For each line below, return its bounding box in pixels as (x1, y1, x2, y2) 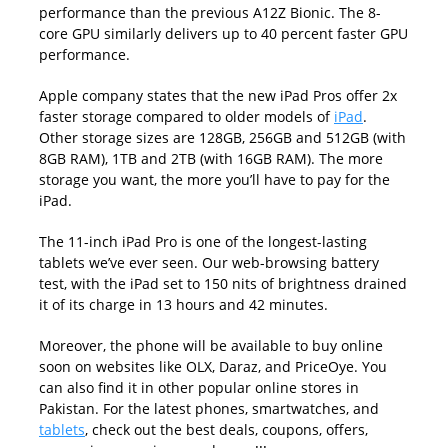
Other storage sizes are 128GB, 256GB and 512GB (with (39, 128, 406, 147)
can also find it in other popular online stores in (39, 378, 359, 397)
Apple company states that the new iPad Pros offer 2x (39, 86, 397, 105)
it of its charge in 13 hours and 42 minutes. (39, 295, 328, 314)
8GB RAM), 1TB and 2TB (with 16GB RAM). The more (39, 149, 383, 168)
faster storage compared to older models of (39, 107, 334, 126)
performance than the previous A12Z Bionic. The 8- (39, 3, 381, 22)
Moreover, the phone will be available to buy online (39, 336, 383, 355)
